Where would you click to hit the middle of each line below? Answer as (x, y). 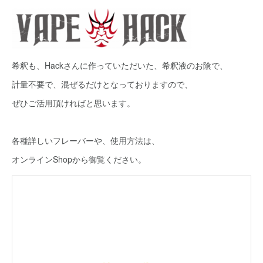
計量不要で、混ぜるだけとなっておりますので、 (102, 84)
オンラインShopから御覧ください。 (79, 159)
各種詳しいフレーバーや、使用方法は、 (86, 140)
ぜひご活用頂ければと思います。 (73, 102)
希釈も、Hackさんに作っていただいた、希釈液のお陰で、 (120, 65)
